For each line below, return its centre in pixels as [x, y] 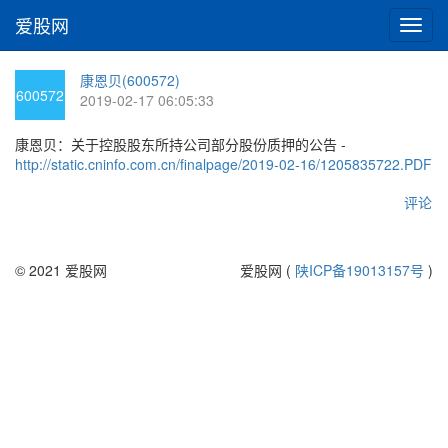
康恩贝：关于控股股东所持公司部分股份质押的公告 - [180, 144]
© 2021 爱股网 [61, 270]
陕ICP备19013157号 [359, 270]
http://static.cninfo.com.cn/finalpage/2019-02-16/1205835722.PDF [223, 164]
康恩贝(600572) [130, 80]
